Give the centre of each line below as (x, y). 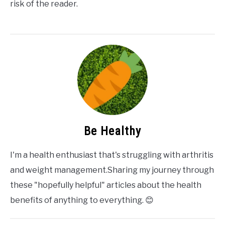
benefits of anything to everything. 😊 (82, 200)
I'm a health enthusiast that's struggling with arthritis (112, 155)
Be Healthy (113, 131)
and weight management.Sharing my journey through (112, 170)
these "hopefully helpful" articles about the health (106, 185)
